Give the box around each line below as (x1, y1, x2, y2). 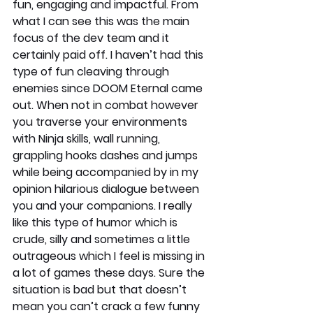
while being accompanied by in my (13, 164, 201, 181)
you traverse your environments (13, 114, 190, 131)
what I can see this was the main (13, 13, 192, 30)
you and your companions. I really (13, 198, 195, 214)
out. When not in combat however (13, 97, 201, 114)
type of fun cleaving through (13, 64, 172, 80)
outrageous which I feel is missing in (13, 248, 208, 265)
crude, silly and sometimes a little (13, 231, 193, 248)
